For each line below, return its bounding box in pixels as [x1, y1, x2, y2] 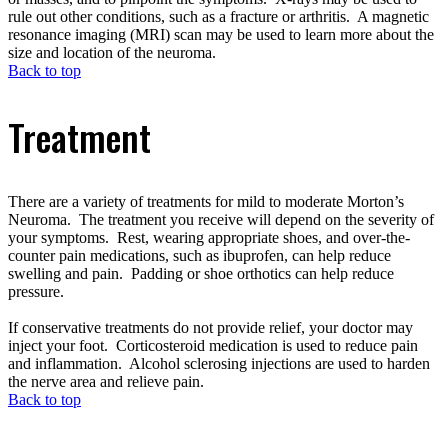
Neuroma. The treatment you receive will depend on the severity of [8, 211, 434, 229]
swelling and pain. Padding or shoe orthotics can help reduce [8, 265, 394, 283]
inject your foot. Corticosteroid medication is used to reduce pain [8, 337, 418, 355]
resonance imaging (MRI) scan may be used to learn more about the [8, 26, 434, 44]
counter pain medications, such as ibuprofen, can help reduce [8, 247, 391, 265]
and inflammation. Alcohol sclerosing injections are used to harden [8, 355, 430, 373]
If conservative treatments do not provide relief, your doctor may [8, 319, 413, 337]
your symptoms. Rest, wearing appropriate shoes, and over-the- [8, 229, 410, 247]
